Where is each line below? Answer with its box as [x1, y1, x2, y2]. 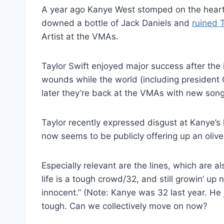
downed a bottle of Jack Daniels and [41, 17, 192, 28]
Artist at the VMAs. [41, 31, 118, 41]
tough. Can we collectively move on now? [41, 200, 207, 211]
